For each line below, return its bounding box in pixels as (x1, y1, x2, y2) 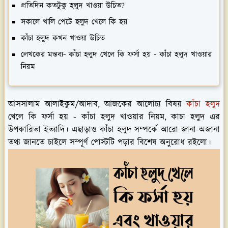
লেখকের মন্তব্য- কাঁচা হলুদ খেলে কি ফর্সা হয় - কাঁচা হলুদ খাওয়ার (21, 49, 212, 61)
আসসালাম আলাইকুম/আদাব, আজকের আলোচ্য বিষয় (8, 98, 187, 110)
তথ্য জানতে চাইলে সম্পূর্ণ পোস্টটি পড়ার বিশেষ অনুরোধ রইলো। (8, 136, 211, 149)
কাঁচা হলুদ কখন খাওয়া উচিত (21, 33, 105, 44)
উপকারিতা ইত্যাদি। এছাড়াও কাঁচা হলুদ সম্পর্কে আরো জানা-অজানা (8, 124, 220, 136)
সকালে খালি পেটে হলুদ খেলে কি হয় (21, 16, 127, 28)
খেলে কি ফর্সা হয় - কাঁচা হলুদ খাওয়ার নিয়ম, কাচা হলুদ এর (8, 111, 220, 123)
